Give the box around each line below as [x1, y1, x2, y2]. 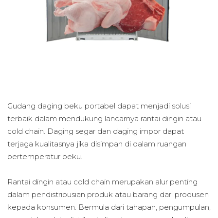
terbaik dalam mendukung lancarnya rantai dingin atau [7, 113, 201, 123]
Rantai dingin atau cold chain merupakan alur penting [7, 177, 198, 186]
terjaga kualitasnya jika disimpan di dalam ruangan [7, 139, 186, 148]
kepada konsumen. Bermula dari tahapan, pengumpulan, [7, 202, 211, 212]
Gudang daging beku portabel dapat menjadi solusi [7, 101, 191, 110]
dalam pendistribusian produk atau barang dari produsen [7, 189, 209, 199]
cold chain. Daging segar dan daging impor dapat [7, 126, 184, 136]
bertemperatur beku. [7, 151, 82, 161]
